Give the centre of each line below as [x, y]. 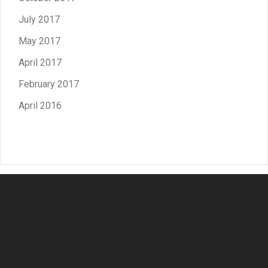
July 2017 [39, 19]
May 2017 [39, 41]
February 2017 [49, 84]
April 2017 [40, 63]
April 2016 [40, 106]
